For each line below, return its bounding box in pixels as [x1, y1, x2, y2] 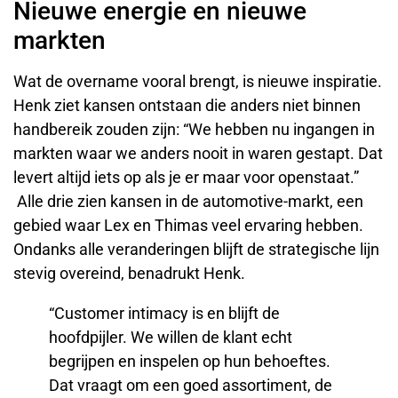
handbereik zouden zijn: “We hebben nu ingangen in [13, 119, 375, 139]
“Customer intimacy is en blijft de [49, 303, 280, 322]
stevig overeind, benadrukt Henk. [13, 263, 245, 283]
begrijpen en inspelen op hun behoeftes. [49, 351, 330, 370]
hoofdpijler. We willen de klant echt [49, 327, 292, 346]
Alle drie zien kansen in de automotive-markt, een [13, 191, 363, 211]
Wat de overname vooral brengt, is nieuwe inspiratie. [13, 71, 382, 91]
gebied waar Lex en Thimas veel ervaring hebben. [13, 215, 363, 235]
